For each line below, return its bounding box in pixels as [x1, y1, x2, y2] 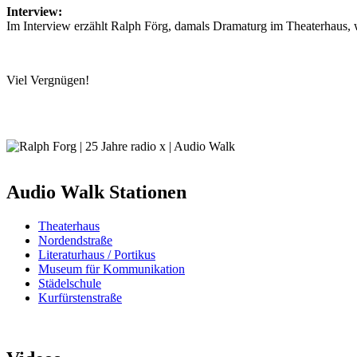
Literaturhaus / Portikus [38, 247, 155, 261]
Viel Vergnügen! [6, 73, 89, 88]
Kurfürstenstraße [38, 290, 122, 304]
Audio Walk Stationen [6, 181, 186, 202]
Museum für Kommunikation [38, 261, 185, 276]
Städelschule [38, 276, 101, 290]
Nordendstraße [38, 233, 112, 247]
